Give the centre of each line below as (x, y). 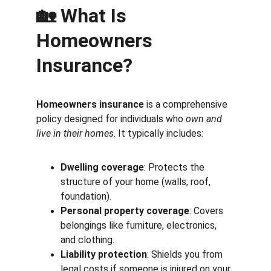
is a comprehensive (187, 104)
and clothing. (87, 240)
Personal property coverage (125, 211)
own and (205, 119)
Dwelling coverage (102, 167)
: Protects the (175, 167)
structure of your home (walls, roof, (137, 182)
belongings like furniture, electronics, (140, 225)
